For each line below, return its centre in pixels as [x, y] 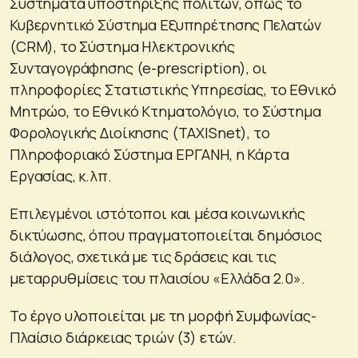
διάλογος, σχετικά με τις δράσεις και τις [143, 256]
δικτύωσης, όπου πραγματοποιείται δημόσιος [166, 235]
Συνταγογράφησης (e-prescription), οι [138, 68]
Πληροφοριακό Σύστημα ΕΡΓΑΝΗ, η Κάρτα [149, 154]
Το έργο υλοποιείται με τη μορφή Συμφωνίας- [163, 315]
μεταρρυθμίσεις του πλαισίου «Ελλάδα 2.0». [157, 278]
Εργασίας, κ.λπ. [61, 175]
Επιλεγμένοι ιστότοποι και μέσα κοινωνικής [157, 213]
